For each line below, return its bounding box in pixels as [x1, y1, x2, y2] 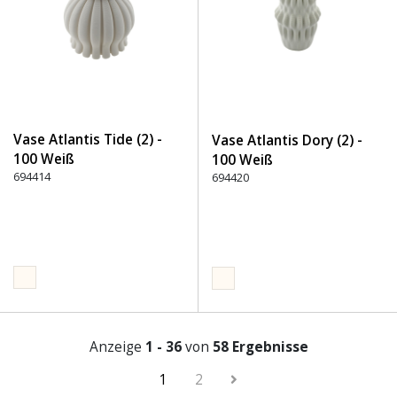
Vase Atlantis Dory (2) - [212, 131, 362, 150]
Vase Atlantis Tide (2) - [13, 130, 162, 149]
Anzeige [89, 338, 145, 356]
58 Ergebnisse [212, 338, 308, 356]
